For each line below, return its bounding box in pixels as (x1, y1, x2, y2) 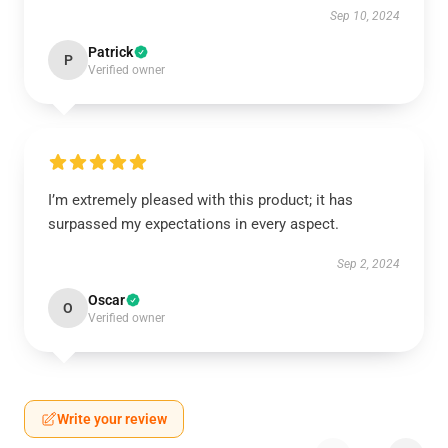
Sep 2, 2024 (337, 257, 400, 271)
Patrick (88, 44, 133, 60)
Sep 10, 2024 (330, 9, 400, 23)
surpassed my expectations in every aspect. (48, 215, 339, 233)
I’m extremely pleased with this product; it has (48, 191, 353, 209)
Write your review (57, 411, 167, 427)
